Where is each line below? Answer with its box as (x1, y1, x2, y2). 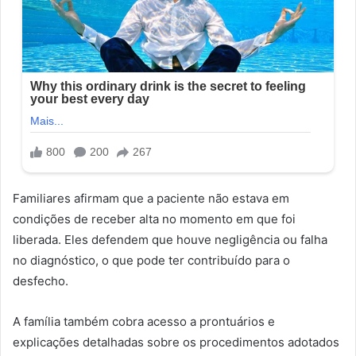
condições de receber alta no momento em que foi (13, 211, 296, 226)
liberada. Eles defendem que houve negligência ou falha (13, 231, 327, 247)
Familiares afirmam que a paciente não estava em (13, 190, 289, 206)
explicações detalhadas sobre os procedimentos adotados (13, 334, 339, 350)
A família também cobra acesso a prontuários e (13, 313, 275, 329)
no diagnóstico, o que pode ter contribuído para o (13, 252, 290, 268)
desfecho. (13, 273, 68, 288)
